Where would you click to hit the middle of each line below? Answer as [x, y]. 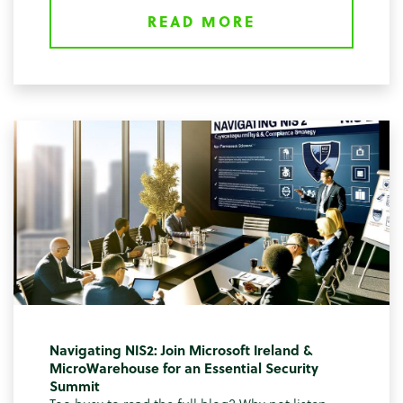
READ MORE [201, 21]
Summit [75, 386]
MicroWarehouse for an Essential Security [184, 368]
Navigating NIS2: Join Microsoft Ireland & [181, 350]
